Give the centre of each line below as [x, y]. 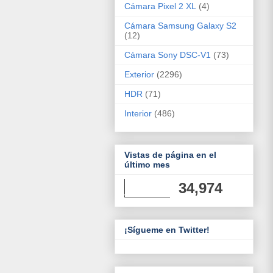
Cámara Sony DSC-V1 [168, 55]
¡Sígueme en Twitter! [167, 230]
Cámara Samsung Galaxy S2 [180, 25]
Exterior [139, 74]
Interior [138, 113]
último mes [147, 165]
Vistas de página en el [170, 155]
